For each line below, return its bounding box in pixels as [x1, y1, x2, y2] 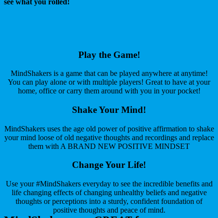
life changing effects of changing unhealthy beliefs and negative [11, 188, 207, 197]
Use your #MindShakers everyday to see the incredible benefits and [5, 180, 213, 188]
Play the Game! [78, 49, 140, 60]
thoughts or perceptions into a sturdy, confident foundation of [16, 197, 202, 206]
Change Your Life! [72, 160, 146, 170]
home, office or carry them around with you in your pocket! [18, 87, 200, 95]
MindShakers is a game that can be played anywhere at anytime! [10, 69, 208, 78]
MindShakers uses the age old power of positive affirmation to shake [4, 124, 214, 133]
